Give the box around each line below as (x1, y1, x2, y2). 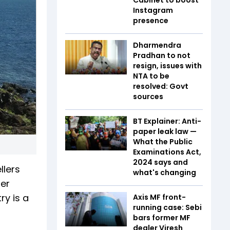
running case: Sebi (133, 202, 202, 213)
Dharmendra (133, 40, 181, 50)
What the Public (133, 136, 193, 147)
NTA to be (133, 70, 169, 81)
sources (133, 91, 163, 102)
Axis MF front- (133, 191, 186, 202)
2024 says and (133, 157, 188, 167)
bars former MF (133, 212, 190, 223)
